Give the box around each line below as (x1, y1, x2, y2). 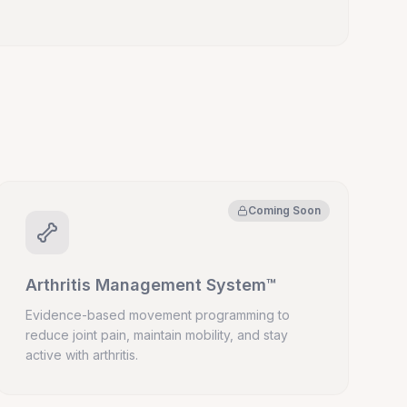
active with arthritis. (25, 347, 138, 362)
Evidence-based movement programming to (25, 307, 290, 323)
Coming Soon (247, 203, 321, 217)
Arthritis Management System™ (25, 275, 276, 294)
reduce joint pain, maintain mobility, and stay (25, 327, 288, 342)
